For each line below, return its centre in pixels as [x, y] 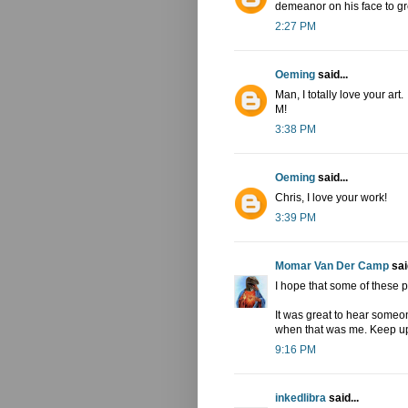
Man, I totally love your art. [339, 94]
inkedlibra [301, 398]
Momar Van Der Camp [332, 265]
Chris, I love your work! [331, 197]
